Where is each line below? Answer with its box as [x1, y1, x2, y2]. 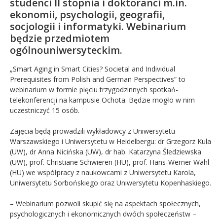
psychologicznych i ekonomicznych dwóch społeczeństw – [10, 209, 196, 219]
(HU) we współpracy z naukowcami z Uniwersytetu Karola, [10, 167, 196, 177]
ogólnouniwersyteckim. [10, 43, 122, 57]
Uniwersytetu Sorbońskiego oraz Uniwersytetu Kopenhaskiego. [10, 178, 211, 187]
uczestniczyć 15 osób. [10, 105, 79, 115]
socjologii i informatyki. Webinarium [10, 19, 186, 33]
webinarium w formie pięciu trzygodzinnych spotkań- [10, 84, 178, 94]
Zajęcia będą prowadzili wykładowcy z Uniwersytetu [10, 126, 175, 136]
